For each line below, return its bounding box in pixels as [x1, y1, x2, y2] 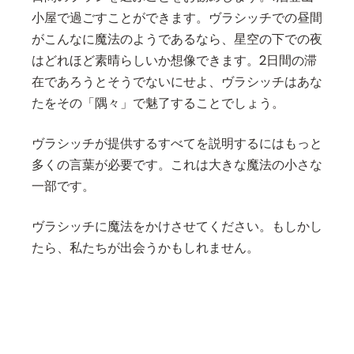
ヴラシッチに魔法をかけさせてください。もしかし [32, 217, 322, 236]
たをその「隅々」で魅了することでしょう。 [32, 94, 284, 113]
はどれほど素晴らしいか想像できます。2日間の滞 [32, 51, 317, 70]
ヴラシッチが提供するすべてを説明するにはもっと [32, 134, 322, 153]
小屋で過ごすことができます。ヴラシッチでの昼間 [32, 9, 322, 28]
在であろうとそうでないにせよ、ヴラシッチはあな [32, 73, 322, 92]
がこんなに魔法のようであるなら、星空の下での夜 [32, 30, 322, 49]
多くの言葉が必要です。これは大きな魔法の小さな [32, 156, 322, 175]
